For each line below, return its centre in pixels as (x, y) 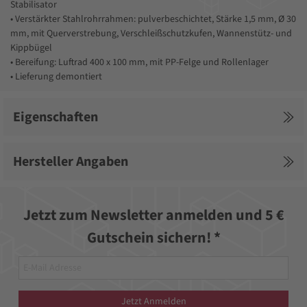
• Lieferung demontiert (56, 77)
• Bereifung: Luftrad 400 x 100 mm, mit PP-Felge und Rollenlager (139, 63)
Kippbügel (31, 48)
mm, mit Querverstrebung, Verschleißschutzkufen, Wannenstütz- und (151, 34)
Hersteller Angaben (71, 161)
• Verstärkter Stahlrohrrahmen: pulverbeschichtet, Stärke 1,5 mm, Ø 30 (153, 20)
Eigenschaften (56, 117)
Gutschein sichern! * (153, 238)
